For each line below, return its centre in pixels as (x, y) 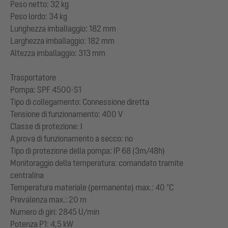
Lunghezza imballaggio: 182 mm (63, 29)
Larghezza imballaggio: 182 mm (62, 41)
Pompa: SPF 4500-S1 (46, 90)
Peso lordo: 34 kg (39, 17)
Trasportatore (33, 78)
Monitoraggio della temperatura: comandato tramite (97, 163)
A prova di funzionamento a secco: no (72, 139)
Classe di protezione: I (46, 126)
